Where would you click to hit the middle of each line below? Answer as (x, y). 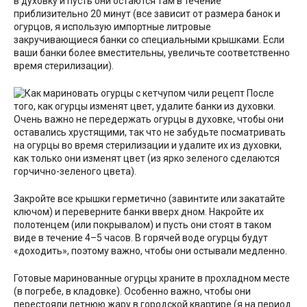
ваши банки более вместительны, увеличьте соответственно (152, 53)
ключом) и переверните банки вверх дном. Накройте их (139, 212)
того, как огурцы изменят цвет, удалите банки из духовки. (145, 107)
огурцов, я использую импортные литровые (112, 27)
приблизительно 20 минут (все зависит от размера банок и (147, 14)
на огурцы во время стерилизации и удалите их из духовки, (148, 146)
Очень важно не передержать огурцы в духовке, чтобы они (149, 120)
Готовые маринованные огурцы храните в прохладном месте (152, 279)
